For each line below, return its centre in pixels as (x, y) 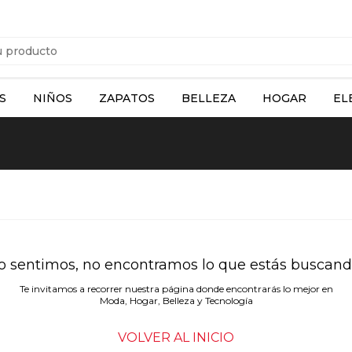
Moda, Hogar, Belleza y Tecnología (176, 301)
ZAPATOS (127, 98)
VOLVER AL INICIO (176, 337)
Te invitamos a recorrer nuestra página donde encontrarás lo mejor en (176, 289)
